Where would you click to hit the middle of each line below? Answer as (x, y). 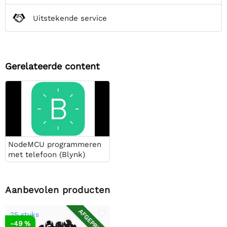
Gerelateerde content (52, 66)
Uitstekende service (70, 18)
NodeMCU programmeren (55, 144)
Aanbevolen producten (58, 190)
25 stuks (25, 214)
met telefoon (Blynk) (47, 154)
